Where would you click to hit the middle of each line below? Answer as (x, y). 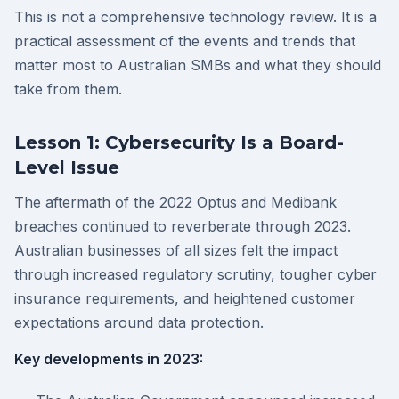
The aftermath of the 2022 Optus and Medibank (175, 202)
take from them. (68, 89)
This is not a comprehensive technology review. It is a (195, 17)
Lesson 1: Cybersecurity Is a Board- (179, 142)
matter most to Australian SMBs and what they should (198, 65)
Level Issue (67, 167)
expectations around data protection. (139, 322)
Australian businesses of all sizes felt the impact (176, 250)
